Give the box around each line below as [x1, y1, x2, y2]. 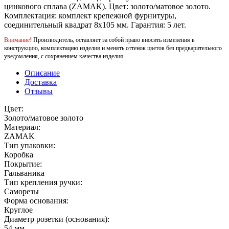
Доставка [25, 77, 57, 86]
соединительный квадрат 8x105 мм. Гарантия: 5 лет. [4, 20, 186, 29]
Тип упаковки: [4, 141, 55, 150]
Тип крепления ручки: [4, 177, 82, 187]
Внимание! [4, 36, 32, 43]
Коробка [4, 150, 33, 159]
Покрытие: [4, 159, 42, 168]
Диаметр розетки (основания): [4, 214, 109, 223]
